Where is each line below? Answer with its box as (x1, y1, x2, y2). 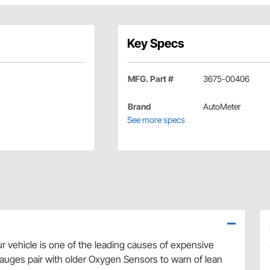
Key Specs (127, 36, 184, 51)
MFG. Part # (127, 74, 174, 84)
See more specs (127, 115, 185, 125)
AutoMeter (202, 101, 241, 112)
